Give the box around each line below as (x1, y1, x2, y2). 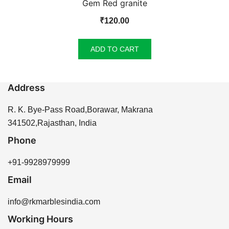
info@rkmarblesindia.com (8, 197, 100, 207)
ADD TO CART (90, 45, 139, 54)
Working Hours (8, 214, 73, 225)
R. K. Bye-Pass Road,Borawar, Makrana (8, 105, 153, 114)
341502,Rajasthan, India (8, 119, 97, 128)
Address (8, 82, 45, 94)
